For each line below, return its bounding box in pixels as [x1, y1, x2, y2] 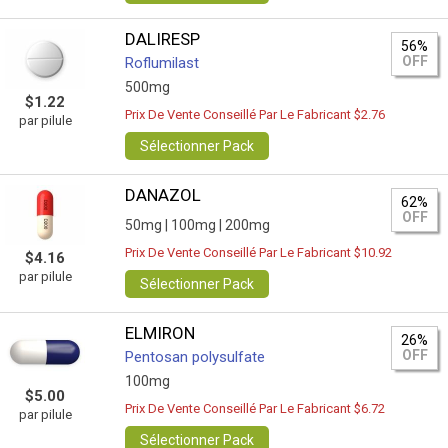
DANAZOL [125, 185, 202, 205]
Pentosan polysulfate [125, 348, 266, 366]
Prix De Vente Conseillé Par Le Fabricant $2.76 [125, 107, 386, 122]
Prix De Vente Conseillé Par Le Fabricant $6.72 [125, 401, 386, 416]
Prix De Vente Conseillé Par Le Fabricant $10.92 [125, 245, 393, 260]
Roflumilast [125, 54, 200, 72]
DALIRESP [125, 29, 201, 49]
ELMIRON [125, 323, 196, 343]
